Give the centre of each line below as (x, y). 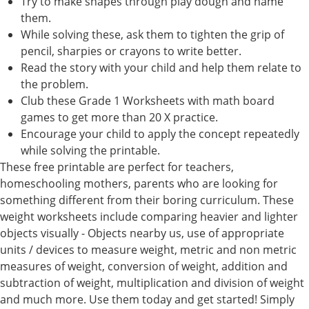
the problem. (54, 84)
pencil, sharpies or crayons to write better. (131, 51)
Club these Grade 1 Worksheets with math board (148, 100)
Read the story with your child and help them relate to (161, 67)
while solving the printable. (90, 150)
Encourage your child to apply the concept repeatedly (160, 133)
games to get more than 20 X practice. (119, 117)
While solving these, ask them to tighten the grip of (152, 34)
